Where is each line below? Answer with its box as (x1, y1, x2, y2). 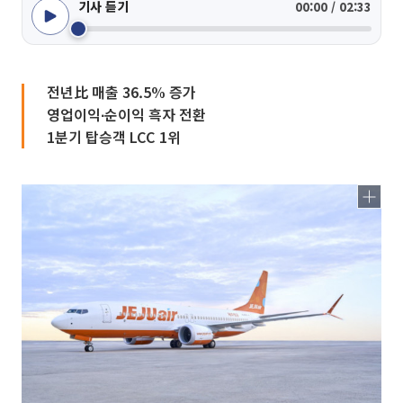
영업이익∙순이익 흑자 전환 (47, 103, 206, 125)
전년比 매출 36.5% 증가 (47, 81, 196, 103)
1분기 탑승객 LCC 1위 (47, 126, 181, 148)
